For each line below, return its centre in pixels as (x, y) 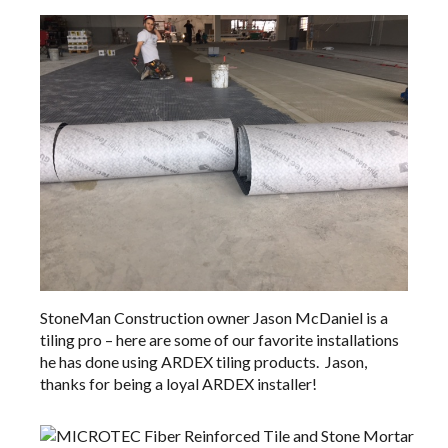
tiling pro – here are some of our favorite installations (219, 340)
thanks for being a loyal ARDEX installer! (178, 384)
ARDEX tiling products (238, 362)
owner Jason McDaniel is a (296, 318)
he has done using (100, 362)
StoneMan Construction (122, 318)
